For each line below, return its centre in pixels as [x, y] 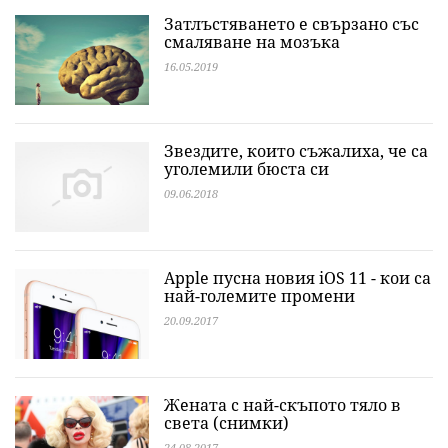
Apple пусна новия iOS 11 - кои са [297, 278]
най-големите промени [259, 296]
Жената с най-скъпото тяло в [282, 405]
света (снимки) [226, 423]
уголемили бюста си [246, 169]
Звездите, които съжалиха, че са [296, 151]
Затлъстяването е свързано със [291, 24]
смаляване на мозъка [252, 42]
